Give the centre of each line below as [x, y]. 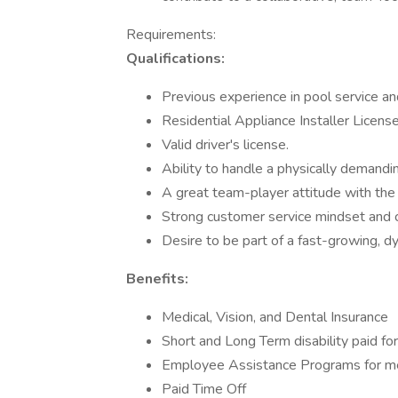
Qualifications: [175, 59]
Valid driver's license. [225, 145]
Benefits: [157, 279]
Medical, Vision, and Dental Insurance [275, 317]
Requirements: [171, 35]
